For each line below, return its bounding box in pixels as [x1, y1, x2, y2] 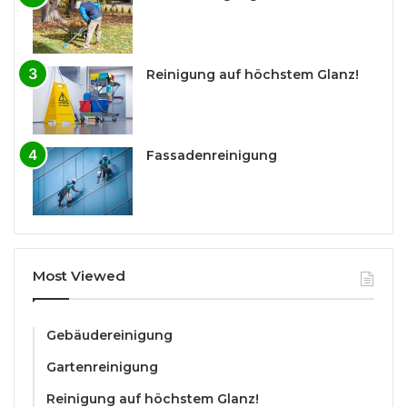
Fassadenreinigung [146, 147, 277, 164]
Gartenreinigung [46, 359, 158, 376]
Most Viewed [33, 267, 125, 285]
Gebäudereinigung [46, 327, 173, 344]
